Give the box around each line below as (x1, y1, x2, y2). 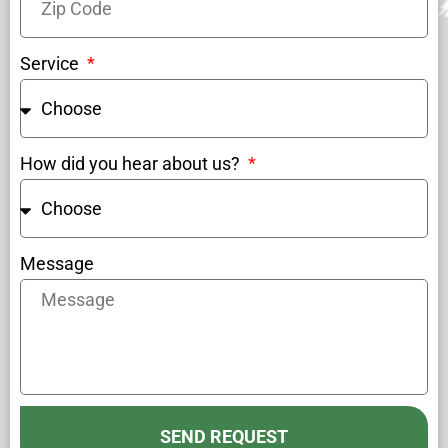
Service (20, 53, 83, 75)
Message (20, 253, 94, 275)
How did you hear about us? (20, 153, 244, 175)
